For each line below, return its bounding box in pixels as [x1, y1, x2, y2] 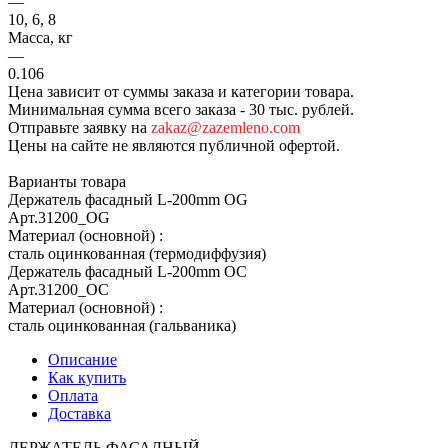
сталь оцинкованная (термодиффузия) [8, 244, 266, 262]
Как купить [48, 368, 126, 386]
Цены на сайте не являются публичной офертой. [8, 136, 340, 154]
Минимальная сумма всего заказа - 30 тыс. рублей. [8, 100, 354, 118]
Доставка [48, 404, 111, 422]
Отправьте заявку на [8, 118, 151, 136]
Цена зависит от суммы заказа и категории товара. [8, 82, 354, 100]
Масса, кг [8, 28, 73, 46]
